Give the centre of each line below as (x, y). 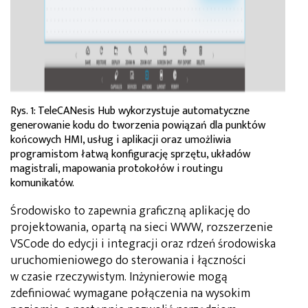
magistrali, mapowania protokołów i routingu (117, 168)
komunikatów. (42, 183)
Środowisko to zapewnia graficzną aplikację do (130, 211)
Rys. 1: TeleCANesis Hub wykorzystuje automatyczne (130, 111)
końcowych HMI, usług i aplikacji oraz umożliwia (121, 140)
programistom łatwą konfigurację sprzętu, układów (130, 154)
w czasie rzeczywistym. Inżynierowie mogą (119, 277)
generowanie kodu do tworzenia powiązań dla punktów (138, 125)
